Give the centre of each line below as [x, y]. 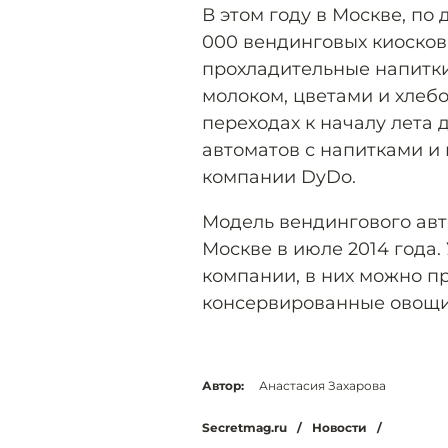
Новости [339, 427]
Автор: [223, 385]
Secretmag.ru [244, 427]
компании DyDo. [279, 177]
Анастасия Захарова [322, 385]
